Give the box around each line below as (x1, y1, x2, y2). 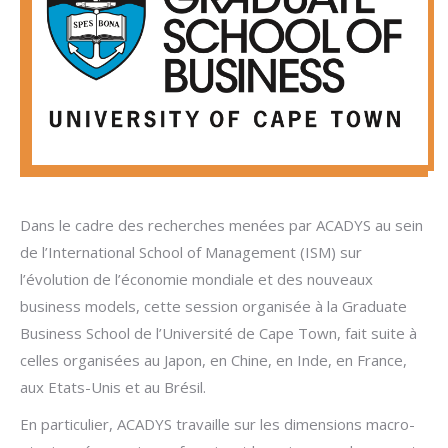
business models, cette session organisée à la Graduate (20, 296, 407, 317)
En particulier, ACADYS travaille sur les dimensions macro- (20, 414, 415, 435)
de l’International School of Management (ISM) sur (20, 242, 362, 263)
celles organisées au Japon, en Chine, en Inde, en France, (20, 350, 407, 371)
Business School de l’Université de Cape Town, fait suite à (20, 323, 417, 344)
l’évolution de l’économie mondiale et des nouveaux (20, 269, 373, 290)
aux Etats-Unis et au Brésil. (20, 377, 206, 398)
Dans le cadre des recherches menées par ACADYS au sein (20, 215, 423, 236)
